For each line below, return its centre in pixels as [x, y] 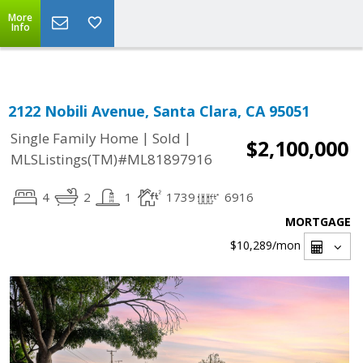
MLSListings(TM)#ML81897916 [111, 160]
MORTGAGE [318, 222]
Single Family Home [75, 139]
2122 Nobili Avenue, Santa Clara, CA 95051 [159, 111]
